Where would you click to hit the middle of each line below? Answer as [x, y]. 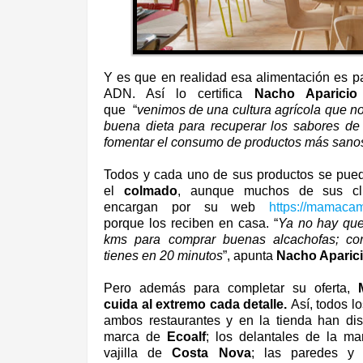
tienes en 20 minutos [163, 255]
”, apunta [250, 255]
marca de [136, 336]
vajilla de [138, 352]
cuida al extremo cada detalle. [196, 304]
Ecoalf [187, 336]
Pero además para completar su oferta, [231, 288]
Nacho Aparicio [305, 93]
